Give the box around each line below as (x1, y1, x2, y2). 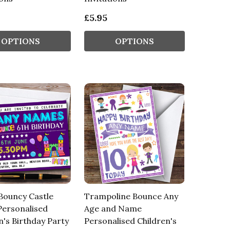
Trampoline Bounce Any (84, 191, 178, 202)
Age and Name (84, 203, 142, 214)
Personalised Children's (84, 216, 177, 226)
